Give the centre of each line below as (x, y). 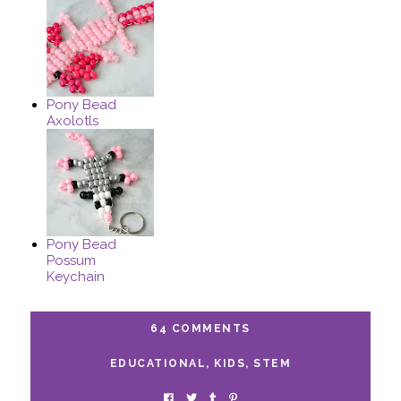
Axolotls (73, 121)
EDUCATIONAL (158, 364)
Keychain (76, 277)
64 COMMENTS (200, 329)
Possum (72, 261)
